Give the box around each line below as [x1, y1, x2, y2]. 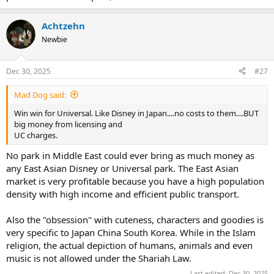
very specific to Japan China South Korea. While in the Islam [6, 226, 256, 239]
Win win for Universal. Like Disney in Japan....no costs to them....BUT [14, 107, 259, 119]
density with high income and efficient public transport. [6, 188, 239, 200]
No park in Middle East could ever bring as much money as [6, 149, 254, 161]
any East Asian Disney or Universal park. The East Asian [6, 162, 239, 174]
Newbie [42, 34, 67, 45]
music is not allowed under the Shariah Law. [6, 252, 191, 264]
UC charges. [14, 129, 57, 141]
